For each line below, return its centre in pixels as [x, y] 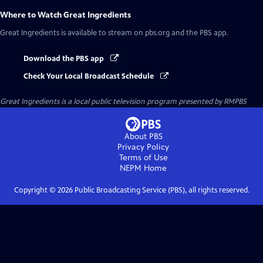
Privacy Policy [143, 147]
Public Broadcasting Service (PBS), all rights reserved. [161, 190]
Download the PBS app [65, 59]
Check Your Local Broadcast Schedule [90, 77]
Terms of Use [143, 158]
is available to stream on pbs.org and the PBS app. [144, 33]
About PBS [143, 137]
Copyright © [36, 190]
